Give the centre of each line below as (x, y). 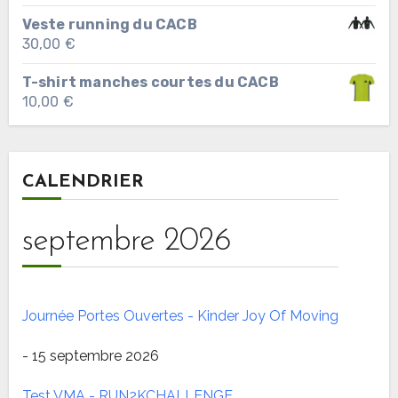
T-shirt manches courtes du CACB (150, 82)
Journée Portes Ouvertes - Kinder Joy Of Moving (180, 315)
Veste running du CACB (109, 24)
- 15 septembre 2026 (90, 355)
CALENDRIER (83, 182)
